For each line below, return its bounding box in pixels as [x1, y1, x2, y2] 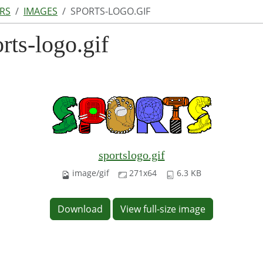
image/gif [72, 167, 109, 179]
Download [58, 203, 103, 216]
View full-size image [120, 203, 205, 216]
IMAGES [23, 5, 58, 18]
